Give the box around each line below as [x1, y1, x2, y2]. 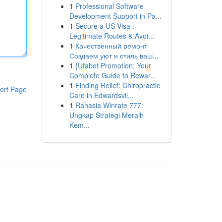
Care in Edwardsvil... [69, 90, 134, 100]
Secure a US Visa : [75, 21, 134, 31]
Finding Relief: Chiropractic [75, 80, 160, 90]
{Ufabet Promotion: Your [75, 60, 151, 70]
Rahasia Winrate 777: [75, 100, 143, 110]
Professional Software [75, 1, 144, 11]
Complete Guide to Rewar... [69, 70, 156, 80]
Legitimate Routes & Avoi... [69, 31, 154, 41]
